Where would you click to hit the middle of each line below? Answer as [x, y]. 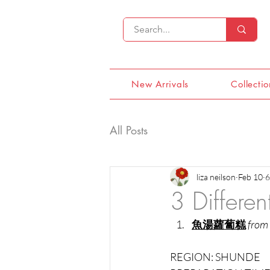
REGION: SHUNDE [215, 257]
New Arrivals [160, 84]
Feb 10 [250, 177]
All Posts [129, 130]
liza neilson [216, 177]
